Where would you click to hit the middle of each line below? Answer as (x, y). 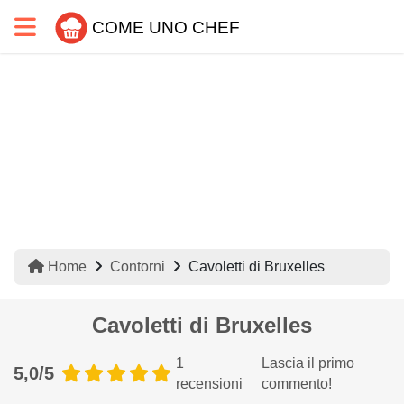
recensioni (209, 384)
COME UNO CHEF (166, 27)
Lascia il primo (308, 363)
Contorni (138, 266)
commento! (296, 384)
